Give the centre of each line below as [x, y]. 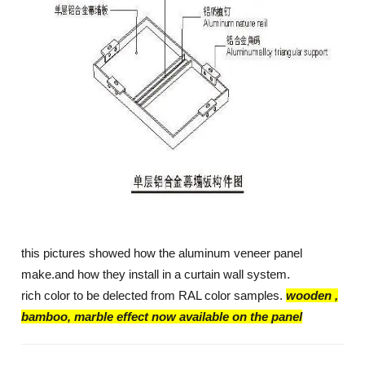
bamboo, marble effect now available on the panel [162, 317]
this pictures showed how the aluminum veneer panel [162, 253]
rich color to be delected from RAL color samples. [154, 295]
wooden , [312, 295]
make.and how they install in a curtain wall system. [156, 274]
